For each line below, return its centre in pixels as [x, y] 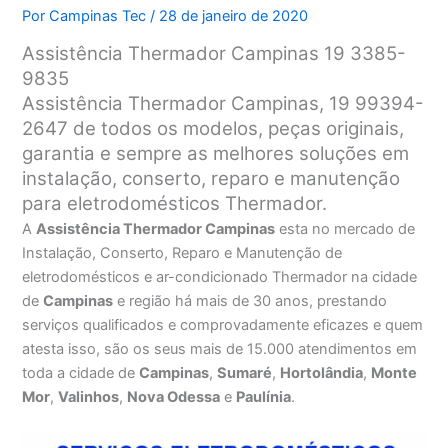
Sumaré [245, 372]
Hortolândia [322, 372]
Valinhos [89, 396]
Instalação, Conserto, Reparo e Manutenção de [182, 252]
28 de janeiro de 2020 [234, 16]
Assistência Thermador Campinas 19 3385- [214, 53]
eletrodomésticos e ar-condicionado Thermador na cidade [220, 276]
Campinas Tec [100, 16]
